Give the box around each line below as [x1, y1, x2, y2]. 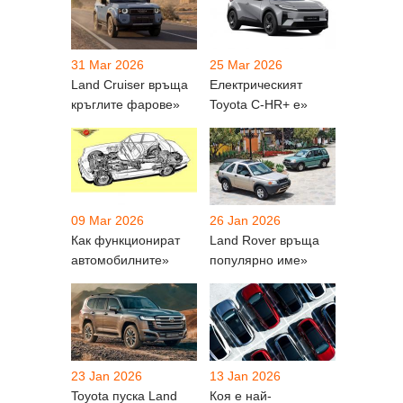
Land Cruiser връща [71, 76, 188, 92]
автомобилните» [71, 252, 169, 267]
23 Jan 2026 [71, 368, 142, 383]
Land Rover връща [210, 232, 319, 247]
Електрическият [210, 76, 302, 92]
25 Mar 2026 [210, 57, 282, 72]
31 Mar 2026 [71, 57, 144, 72]
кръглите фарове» [71, 96, 180, 112]
